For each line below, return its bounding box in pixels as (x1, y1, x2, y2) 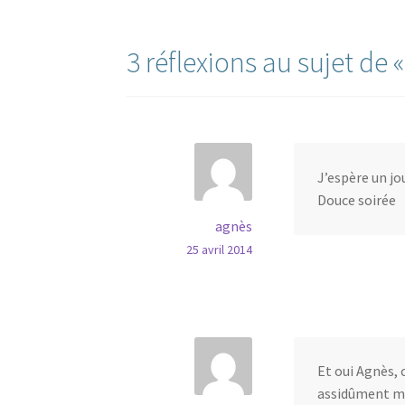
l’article (126, 14, 209, 51)
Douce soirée (316, 191, 396, 210)
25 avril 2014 (185, 241, 252, 259)
